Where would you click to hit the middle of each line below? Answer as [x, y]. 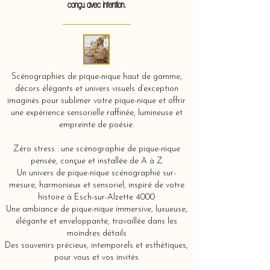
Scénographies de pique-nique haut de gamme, [96, 77]
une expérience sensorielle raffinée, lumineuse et [96, 113]
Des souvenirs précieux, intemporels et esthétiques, [96, 246]
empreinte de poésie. [96, 125]
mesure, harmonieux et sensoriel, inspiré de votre [96, 185]
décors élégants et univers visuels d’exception [96, 89]
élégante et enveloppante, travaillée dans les [96, 221]
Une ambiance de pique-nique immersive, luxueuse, [96, 209]
